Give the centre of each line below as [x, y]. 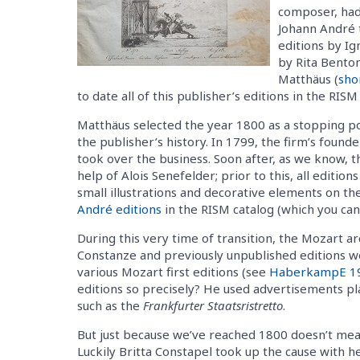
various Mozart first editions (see [173, 271]
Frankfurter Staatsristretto [213, 305]
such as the [110, 305]
